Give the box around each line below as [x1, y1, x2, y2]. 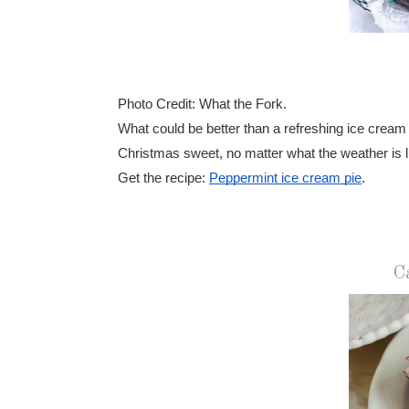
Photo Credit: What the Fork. [118, 96, 287, 111]
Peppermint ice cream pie [209, 170, 362, 185]
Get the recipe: [118, 170, 209, 185]
